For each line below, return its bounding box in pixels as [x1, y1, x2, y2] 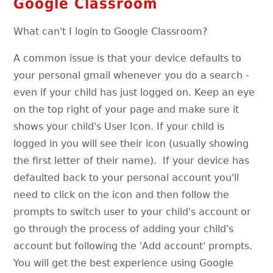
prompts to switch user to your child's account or [13, 205, 252, 218]
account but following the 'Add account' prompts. [13, 239, 256, 252]
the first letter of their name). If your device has [13, 154, 250, 166]
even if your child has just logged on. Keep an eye [13, 86, 255, 98]
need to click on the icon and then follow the [13, 188, 230, 200]
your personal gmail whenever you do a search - [13, 69, 250, 81]
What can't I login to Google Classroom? [13, 25, 208, 37]
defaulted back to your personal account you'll [13, 171, 239, 183]
